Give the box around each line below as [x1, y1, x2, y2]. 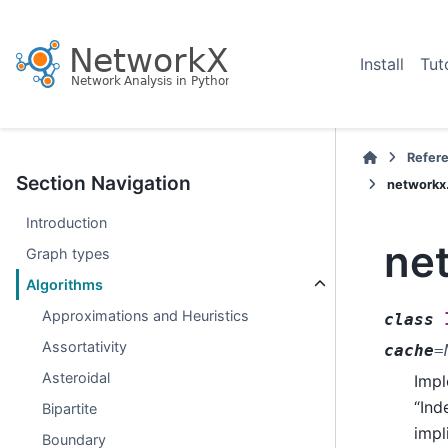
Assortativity [42, 338, 128, 355]
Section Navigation [16, 171, 191, 195]
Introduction [26, 214, 108, 231]
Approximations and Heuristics [42, 307, 250, 324]
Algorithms [26, 276, 104, 293]
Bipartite [42, 400, 98, 417]
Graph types [26, 245, 111, 262]
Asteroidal [42, 369, 111, 386]
